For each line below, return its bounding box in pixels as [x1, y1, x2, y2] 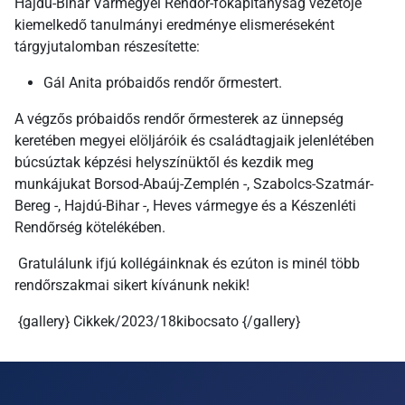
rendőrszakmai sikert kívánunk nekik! [14, 277, 250, 295]
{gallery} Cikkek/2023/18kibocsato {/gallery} [14, 313, 300, 331]
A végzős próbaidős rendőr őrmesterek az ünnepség [14, 110, 344, 128]
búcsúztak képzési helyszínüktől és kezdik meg [14, 154, 314, 172]
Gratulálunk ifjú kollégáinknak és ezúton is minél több [14, 255, 360, 273]
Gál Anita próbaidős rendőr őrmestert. [43, 74, 282, 92]
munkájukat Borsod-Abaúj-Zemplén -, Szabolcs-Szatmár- [14, 175, 373, 193]
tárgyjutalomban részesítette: [14, 38, 200, 56]
